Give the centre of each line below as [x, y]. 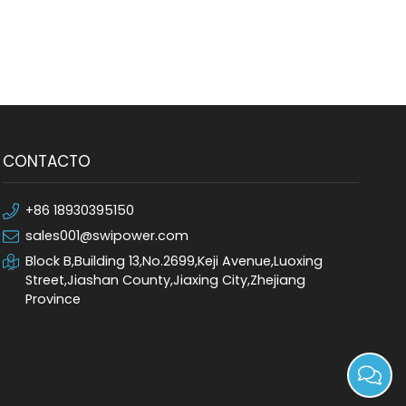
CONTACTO [46, 161]
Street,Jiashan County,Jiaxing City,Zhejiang [165, 280]
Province [53, 299]
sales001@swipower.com [106, 236]
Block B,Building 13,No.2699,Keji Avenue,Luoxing [174, 261]
